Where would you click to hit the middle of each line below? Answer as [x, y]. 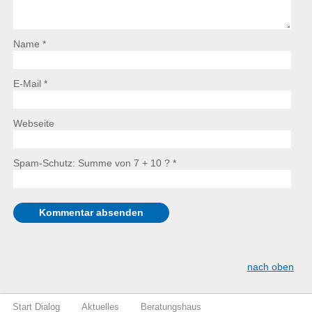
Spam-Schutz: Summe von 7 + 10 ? [91, 164]
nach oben [270, 267]
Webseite [33, 124]
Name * [29, 45]
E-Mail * [30, 84]
